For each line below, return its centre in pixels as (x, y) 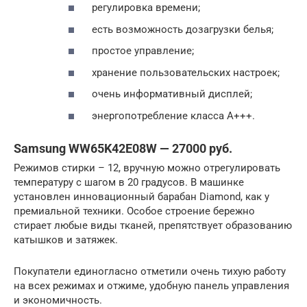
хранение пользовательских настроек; (184, 72)
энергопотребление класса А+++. (172, 115)
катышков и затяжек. (66, 240)
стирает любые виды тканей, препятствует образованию (153, 225)
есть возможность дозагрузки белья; (181, 29)
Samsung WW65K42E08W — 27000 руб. (123, 148)
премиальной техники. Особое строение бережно (134, 211)
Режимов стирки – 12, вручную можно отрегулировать (147, 168)
